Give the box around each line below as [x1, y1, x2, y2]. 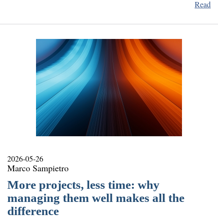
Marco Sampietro [7, 162, 69, 174]
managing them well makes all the [7, 191, 184, 204]
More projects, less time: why [7, 178, 160, 191]
